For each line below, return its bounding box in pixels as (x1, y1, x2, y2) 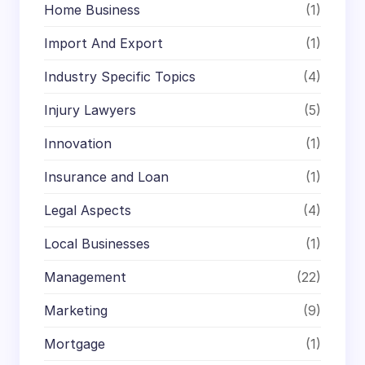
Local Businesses (44, 235, 150, 253)
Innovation (44, 135, 112, 152)
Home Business (44, 2, 140, 19)
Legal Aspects (44, 202, 131, 219)
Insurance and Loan (44, 169, 169, 186)
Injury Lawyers (44, 102, 136, 119)
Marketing (44, 302, 108, 319)
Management (44, 269, 126, 286)
